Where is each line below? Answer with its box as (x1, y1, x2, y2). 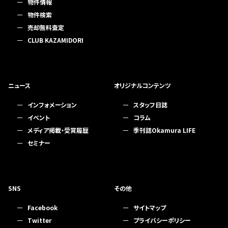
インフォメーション (27, 100, 77, 109)
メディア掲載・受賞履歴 (27, 126, 89, 134)
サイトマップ (133, 203, 166, 212)
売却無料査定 (27, 23, 64, 32)
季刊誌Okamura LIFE (133, 126, 195, 134)
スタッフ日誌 (133, 100, 167, 109)
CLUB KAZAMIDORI (27, 36, 83, 44)
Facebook (27, 203, 58, 212)
